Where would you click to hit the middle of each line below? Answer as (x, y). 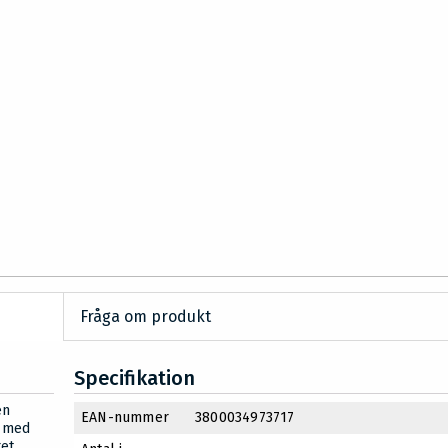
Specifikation (134, 378)
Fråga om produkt (146, 317)
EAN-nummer (125, 418)
